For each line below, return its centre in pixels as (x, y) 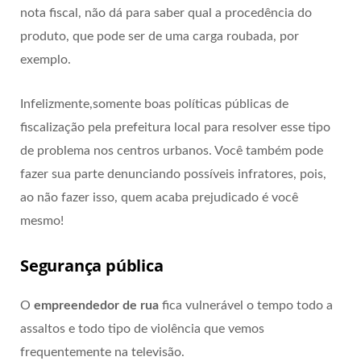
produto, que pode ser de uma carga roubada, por (160, 36)
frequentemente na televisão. (102, 352)
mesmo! (42, 220)
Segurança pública (92, 265)
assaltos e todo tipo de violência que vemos (142, 328)
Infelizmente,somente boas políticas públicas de (154, 104)
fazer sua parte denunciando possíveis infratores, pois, (173, 174)
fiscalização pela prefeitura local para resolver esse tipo (175, 127)
